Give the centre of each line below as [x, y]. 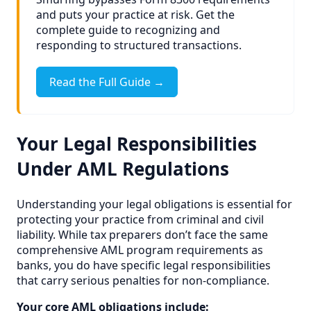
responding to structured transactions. [139, 45]
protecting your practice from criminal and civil [140, 219]
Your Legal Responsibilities [137, 144]
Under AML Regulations [123, 169]
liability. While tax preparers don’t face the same [142, 234]
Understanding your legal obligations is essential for [154, 204]
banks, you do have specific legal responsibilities [144, 265]
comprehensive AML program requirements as [140, 250]
